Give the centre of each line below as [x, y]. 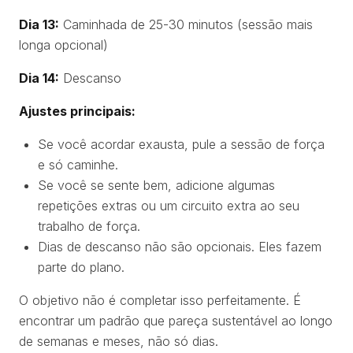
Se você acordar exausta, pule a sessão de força [181, 144]
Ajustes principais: [77, 111]
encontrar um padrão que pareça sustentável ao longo [176, 320]
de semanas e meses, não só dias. [119, 341]
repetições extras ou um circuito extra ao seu [169, 205]
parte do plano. [81, 267]
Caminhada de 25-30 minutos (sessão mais [186, 24]
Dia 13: [39, 24]
